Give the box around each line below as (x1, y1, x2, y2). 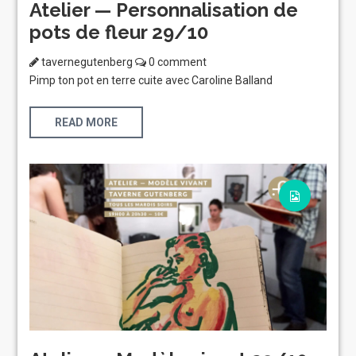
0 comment (146, 55, 207, 68)
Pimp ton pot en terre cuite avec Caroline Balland (29, 73, 273, 87)
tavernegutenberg (41, 55, 133, 68)
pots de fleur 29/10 (29, 21, 209, 44)
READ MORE (55, 115, 118, 129)
